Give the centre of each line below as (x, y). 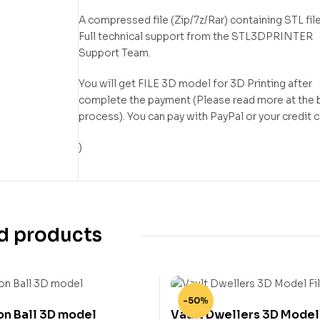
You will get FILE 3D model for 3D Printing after (195, 83)
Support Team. (115, 53)
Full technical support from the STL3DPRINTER (196, 37)
